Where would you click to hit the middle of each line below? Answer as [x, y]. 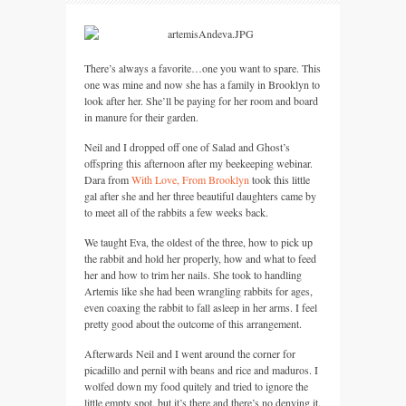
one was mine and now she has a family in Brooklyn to [202, 84]
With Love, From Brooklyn [190, 179]
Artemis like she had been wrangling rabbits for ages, [198, 291]
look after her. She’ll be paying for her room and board [201, 101]
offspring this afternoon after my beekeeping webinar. [198, 163]
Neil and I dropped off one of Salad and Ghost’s [187, 147]
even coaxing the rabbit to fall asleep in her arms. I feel [201, 307]
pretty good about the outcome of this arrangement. [193, 324]
